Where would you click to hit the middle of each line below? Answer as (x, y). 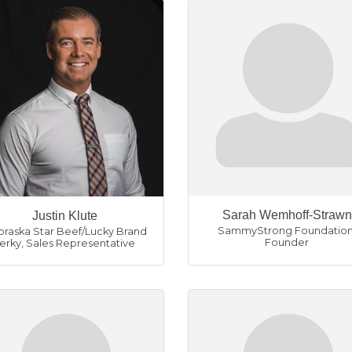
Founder (287, 242)
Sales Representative (81, 243)
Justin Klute (65, 215)
